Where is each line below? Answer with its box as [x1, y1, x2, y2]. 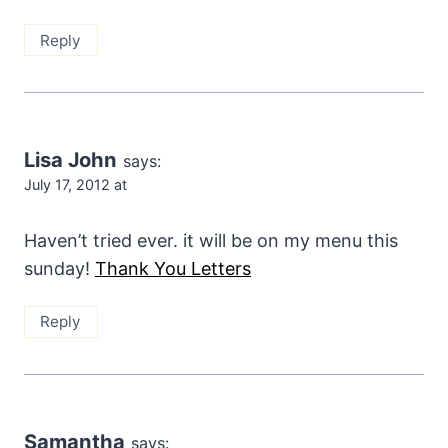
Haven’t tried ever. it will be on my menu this [24, 229, 398, 251]
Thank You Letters [95, 257, 251, 279]
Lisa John [24, 147, 117, 173]
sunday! [24, 257, 95, 279]
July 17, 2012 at [24, 176, 127, 194]
